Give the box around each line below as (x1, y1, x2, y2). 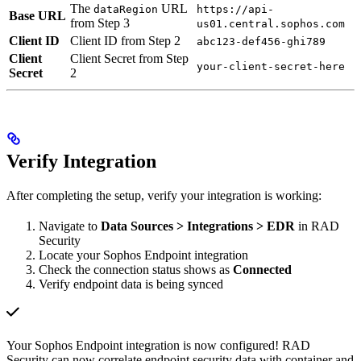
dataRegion (93, 2, 158, 15)
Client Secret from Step (70, 51, 189, 65)
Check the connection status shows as (39, 262, 233, 276)
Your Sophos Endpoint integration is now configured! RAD (6, 338, 310, 352)
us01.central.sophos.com (197, 17, 345, 30)
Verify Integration (6, 150, 156, 172)
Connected (233, 262, 292, 276)
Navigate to (39, 218, 101, 233)
